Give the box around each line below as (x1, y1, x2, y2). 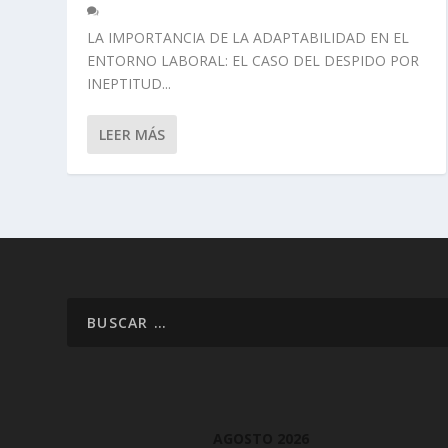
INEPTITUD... (87, 74, 172, 94)
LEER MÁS (99, 125, 166, 145)
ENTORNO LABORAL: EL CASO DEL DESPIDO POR (87, 51, 420, 71)
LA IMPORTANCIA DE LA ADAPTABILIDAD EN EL (87, 28, 410, 48)
